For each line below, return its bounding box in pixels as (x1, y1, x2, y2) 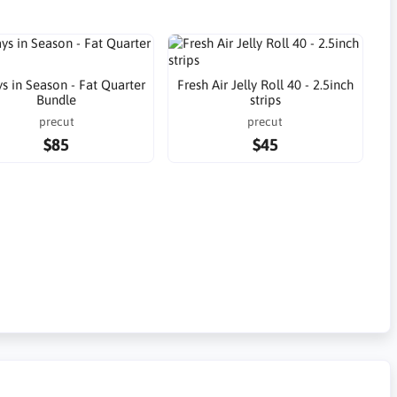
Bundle (36, 92, 77, 108)
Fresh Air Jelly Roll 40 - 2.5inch (176, 77, 354, 93)
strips (249, 92, 281, 108)
